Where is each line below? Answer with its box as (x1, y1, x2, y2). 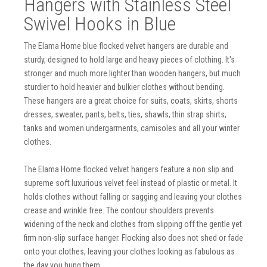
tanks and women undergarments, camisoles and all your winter (24, 123, 240, 133)
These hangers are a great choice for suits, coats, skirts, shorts (24, 96, 238, 105)
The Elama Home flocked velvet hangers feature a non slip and (24, 164, 234, 174)
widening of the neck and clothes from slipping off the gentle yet (24, 219, 242, 229)
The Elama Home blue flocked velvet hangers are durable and (24, 41, 228, 51)
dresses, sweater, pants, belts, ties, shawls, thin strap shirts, (24, 110, 226, 119)
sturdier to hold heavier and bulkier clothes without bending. (24, 82, 225, 92)
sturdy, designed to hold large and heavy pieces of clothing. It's (24, 55, 235, 64)
